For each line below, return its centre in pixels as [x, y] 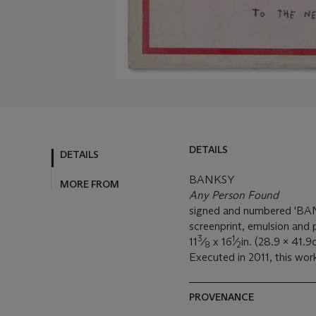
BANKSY [212, 180]
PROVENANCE [221, 297]
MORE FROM [90, 184]
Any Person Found [234, 195]
